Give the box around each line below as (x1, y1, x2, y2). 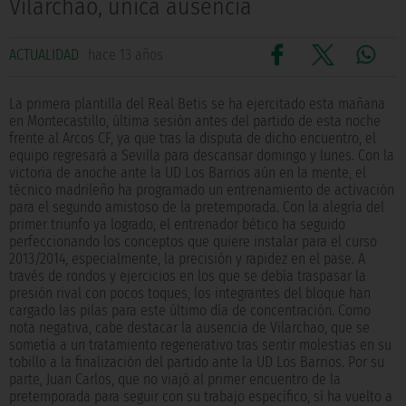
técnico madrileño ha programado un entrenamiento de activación (9, 181, 394, 199)
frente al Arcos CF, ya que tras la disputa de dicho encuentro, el (9, 130, 376, 148)
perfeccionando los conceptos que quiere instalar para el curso (9, 233, 377, 251)
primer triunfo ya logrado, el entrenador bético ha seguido (9, 216, 345, 234)
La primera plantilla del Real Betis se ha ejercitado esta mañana (9, 95, 385, 113)
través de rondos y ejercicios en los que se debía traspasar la (9, 267, 366, 285)
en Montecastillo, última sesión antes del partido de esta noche (9, 112, 381, 130)
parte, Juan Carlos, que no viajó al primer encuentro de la (9, 371, 341, 389)
